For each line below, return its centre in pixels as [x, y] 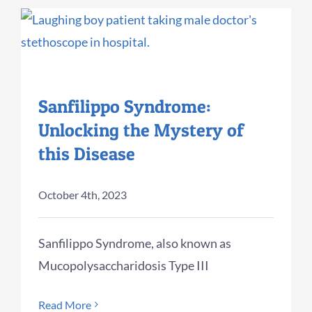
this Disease [87, 153]
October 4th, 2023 [83, 194]
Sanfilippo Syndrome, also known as [135, 243]
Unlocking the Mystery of [141, 130]
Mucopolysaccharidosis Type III [124, 265]
